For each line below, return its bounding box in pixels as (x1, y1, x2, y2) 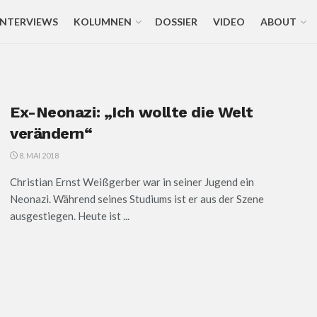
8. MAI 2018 (18, 151, 59, 160)
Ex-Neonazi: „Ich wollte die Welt (10, 103, 253, 121)
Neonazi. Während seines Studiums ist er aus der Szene (10, 192, 264, 205)
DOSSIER (154, 16, 197, 28)
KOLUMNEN (73, 16, 132, 28)
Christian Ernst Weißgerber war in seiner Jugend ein (10, 175, 254, 188)
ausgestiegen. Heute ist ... (10, 209, 129, 222)
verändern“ (10, 125, 93, 142)
